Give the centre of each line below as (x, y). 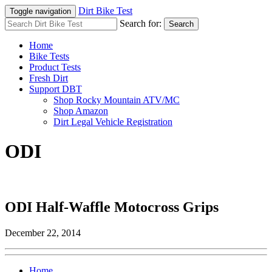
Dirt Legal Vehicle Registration (113, 122)
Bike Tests (49, 56)
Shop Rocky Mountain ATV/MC (117, 100)
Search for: (141, 23)
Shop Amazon (81, 111)
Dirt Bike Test (105, 11)
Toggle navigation (40, 11)
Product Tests (55, 67)
